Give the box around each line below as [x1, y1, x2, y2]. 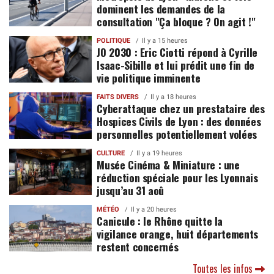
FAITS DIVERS [97, 93, 139, 102]
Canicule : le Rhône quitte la [97, 213, 223, 229]
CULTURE [97, 149, 125, 158]
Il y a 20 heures [131, 206, 177, 214]
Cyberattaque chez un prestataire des [97, 100, 265, 117]
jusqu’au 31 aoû [97, 182, 165, 199]
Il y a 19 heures [136, 149, 183, 158]
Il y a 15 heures [142, 37, 188, 45]
